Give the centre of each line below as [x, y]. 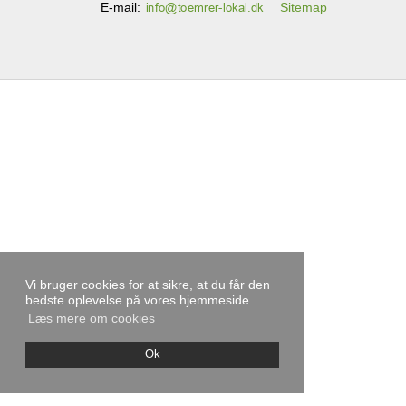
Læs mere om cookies [91, 319]
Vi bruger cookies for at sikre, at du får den [148, 285]
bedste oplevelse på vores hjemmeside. [139, 300]
